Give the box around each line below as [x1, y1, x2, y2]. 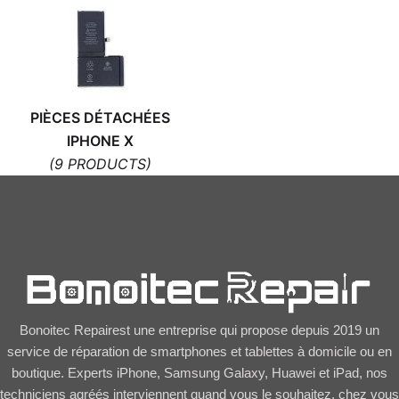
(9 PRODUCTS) [48, 154, 151, 173]
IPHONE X [66, 131, 134, 150]
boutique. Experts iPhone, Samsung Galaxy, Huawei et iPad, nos [12, 366, 387, 381]
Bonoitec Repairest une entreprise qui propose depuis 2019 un [20, 323, 379, 338]
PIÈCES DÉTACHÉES [29, 108, 170, 126]
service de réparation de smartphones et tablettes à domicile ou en [7, 345, 392, 360]
